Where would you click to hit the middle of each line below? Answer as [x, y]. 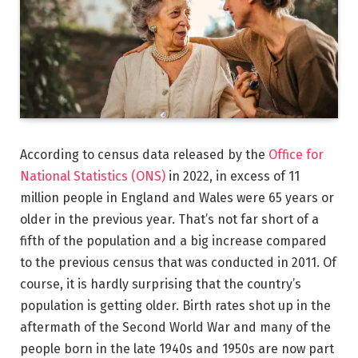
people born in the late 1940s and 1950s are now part [177, 348]
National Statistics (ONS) [93, 176]
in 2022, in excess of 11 [233, 176]
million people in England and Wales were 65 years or [177, 197]
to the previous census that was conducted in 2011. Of [178, 262]
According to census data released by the [144, 154]
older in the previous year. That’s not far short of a [169, 219]
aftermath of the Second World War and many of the [175, 327]
